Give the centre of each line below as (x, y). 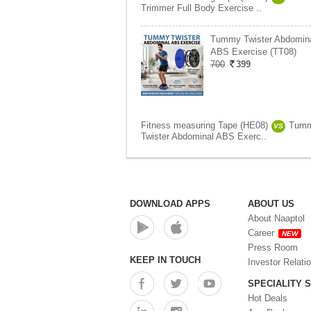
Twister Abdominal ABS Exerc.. (204, 136)
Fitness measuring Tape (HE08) (204, 125)
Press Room (273, 247)
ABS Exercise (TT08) (253, 52)
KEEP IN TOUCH (165, 260)
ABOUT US (271, 204)
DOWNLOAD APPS (170, 204)
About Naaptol (276, 218)
